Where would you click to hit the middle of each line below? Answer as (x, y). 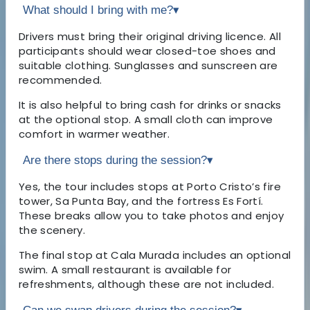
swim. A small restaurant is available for (125, 269)
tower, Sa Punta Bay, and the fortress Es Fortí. (141, 201)
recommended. (61, 80)
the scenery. (52, 230)
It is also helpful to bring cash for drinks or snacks (150, 104)
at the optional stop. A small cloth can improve (146, 119)
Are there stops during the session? (115, 160)
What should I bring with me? (98, 10)
